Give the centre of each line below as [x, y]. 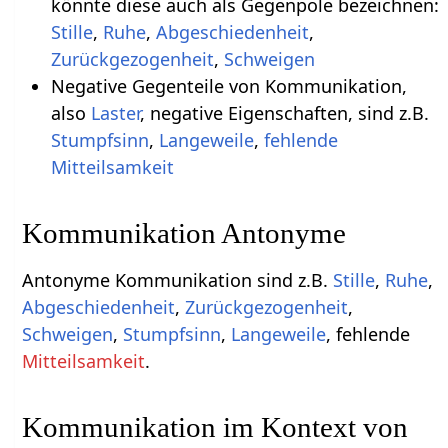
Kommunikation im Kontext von [215, 427]
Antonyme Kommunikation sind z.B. [178, 280]
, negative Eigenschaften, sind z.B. [284, 113]
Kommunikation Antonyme [184, 233]
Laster [115, 113]
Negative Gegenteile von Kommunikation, [228, 86]
